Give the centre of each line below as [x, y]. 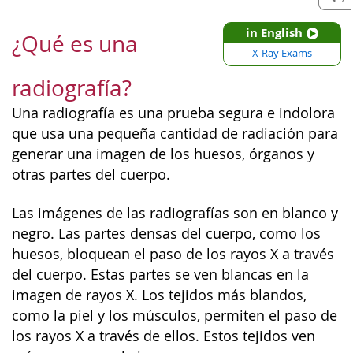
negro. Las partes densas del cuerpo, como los [166, 233]
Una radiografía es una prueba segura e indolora [173, 113]
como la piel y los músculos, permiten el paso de [175, 315]
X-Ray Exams [282, 53]
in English [274, 33]
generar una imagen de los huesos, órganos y [163, 154]
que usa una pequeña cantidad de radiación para [175, 134]
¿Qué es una [75, 44]
